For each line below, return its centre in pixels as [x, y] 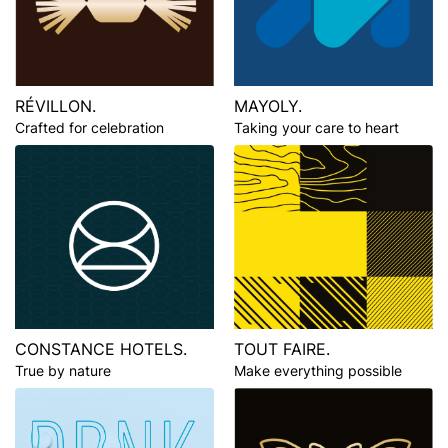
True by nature [63, 370]
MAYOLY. [268, 106]
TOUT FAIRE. [282, 348]
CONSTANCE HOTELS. [101, 348]
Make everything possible [318, 370]
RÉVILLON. [55, 106]
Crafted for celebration [89, 128]
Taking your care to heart [316, 128]
